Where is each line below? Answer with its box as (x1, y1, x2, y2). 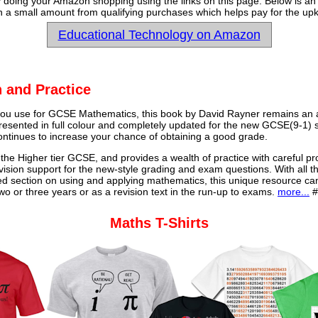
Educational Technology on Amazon (57, 28, 261, 42)
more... (278, 186, 309, 197)
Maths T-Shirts (109, 215, 209, 231)
